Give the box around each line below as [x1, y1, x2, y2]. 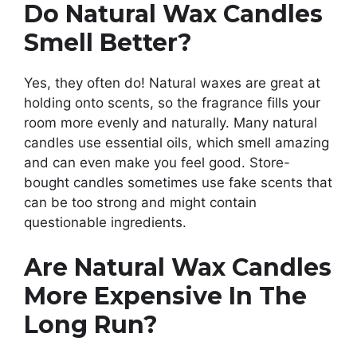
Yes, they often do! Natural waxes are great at [24, 75, 320, 92]
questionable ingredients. [24, 214, 186, 231]
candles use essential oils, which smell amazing [24, 135, 329, 151]
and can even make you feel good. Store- [24, 155, 290, 171]
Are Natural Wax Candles [24, 252, 331, 282]
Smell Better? [24, 28, 192, 58]
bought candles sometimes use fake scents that [24, 175, 332, 191]
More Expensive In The [24, 280, 307, 311]
